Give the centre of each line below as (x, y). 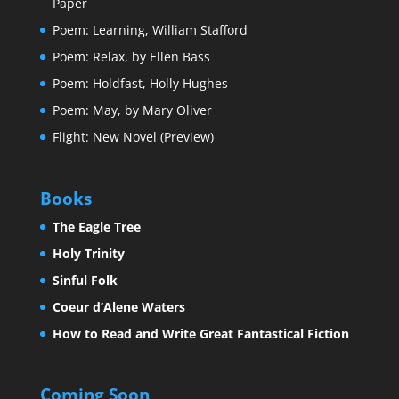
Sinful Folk (85, 280)
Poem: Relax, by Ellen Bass (131, 57)
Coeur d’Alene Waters (118, 306)
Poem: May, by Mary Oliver (132, 110)
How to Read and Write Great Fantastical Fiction (200, 333)
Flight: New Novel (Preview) (133, 137)
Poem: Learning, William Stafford (150, 30)
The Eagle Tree (96, 226)
